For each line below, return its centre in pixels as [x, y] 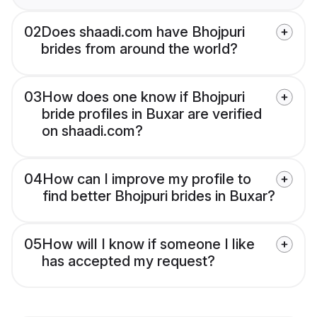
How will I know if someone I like [148, 244]
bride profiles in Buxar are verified [152, 114]
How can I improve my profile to [147, 179]
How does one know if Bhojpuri [143, 97]
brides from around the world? [139, 49]
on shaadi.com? [92, 131]
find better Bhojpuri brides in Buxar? [159, 196]
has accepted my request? [128, 261]
